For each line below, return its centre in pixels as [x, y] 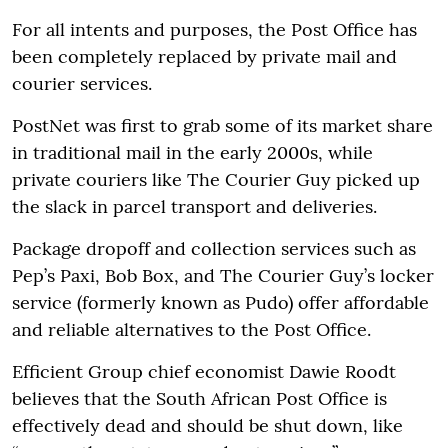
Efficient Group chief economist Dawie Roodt [204, 371]
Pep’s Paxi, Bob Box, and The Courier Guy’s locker [223, 275]
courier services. [82, 83]
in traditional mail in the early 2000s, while [192, 152]
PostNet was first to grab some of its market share [222, 125]
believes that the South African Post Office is [199, 398]
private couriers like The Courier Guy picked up [216, 179]
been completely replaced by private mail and [204, 56]
